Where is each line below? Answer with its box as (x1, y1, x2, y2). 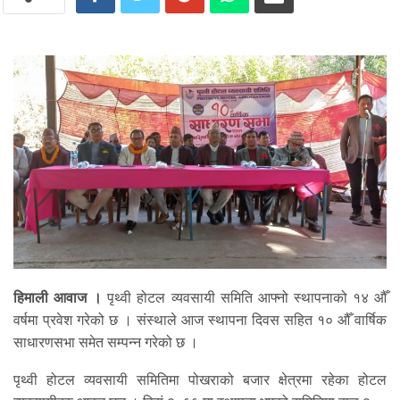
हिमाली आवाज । (13, 289, 103, 307)
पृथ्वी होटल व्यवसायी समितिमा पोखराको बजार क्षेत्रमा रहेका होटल (13, 371, 387, 389)
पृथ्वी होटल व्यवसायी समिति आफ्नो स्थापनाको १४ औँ (102, 289, 387, 307)
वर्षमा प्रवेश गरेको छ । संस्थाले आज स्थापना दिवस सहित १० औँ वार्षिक (13, 312, 387, 329)
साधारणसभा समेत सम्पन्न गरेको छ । (13, 334, 198, 352)
